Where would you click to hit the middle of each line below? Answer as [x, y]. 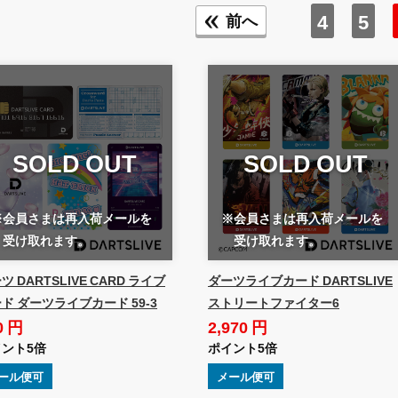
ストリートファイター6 [273, 302]
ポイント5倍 [242, 347]
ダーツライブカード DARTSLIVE [300, 279]
